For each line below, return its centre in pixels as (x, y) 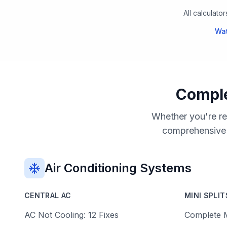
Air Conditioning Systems (118, 168)
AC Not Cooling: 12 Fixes (71, 215)
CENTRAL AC (48, 195)
